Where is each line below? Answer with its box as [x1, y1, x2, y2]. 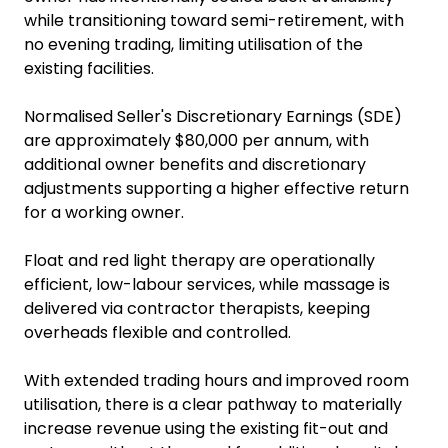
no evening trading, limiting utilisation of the [24, 33, 363, 56]
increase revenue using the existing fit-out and [24, 417, 388, 440]
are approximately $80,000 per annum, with [24, 129, 369, 152]
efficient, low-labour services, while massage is [24, 273, 390, 296]
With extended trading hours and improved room [24, 369, 409, 392]
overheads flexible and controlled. [24, 321, 291, 344]
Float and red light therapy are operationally [24, 249, 375, 272]
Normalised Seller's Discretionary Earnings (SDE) [24, 105, 402, 128]
